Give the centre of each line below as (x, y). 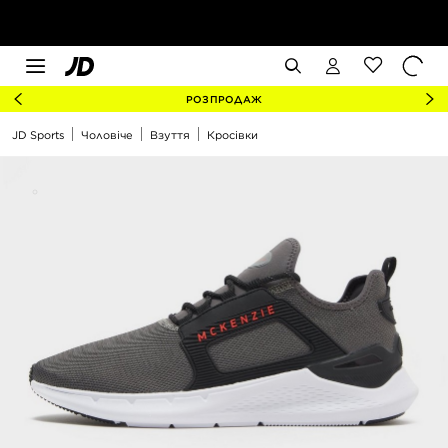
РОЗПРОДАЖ (224, 99)
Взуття (170, 135)
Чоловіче (107, 135)
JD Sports (38, 135)
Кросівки (232, 135)
